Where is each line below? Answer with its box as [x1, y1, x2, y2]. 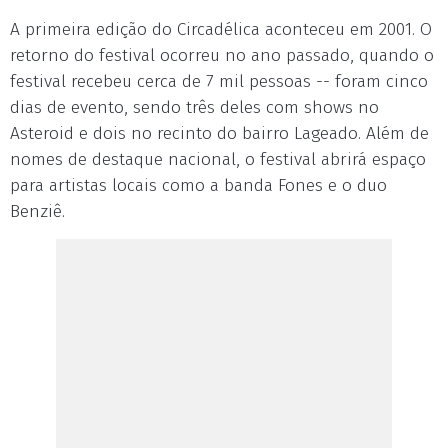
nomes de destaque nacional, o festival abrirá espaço [10, 149, 426, 171]
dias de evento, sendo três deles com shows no [10, 97, 379, 119]
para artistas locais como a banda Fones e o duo [10, 175, 387, 197]
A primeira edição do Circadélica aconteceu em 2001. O [10, 19, 432, 41]
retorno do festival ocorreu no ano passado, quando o [10, 45, 434, 67]
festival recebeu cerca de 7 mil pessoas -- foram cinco [10, 71, 428, 93]
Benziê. [10, 201, 65, 223]
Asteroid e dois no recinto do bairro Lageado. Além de [10, 123, 429, 145]
